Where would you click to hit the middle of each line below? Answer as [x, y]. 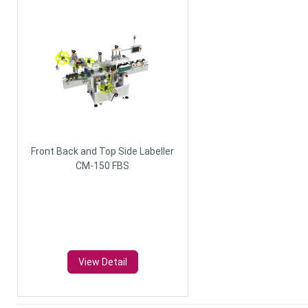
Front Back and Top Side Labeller [103, 151]
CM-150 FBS [103, 165]
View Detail [102, 262]
